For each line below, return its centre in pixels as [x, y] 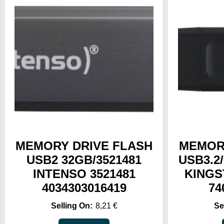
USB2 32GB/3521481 [84, 160]
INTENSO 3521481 [84, 174]
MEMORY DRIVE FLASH [84, 146]
